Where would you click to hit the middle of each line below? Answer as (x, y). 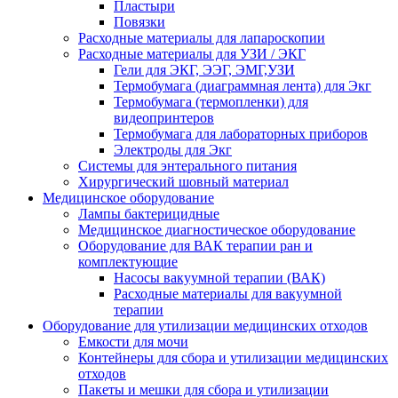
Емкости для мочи (133, 342)
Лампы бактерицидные (149, 214)
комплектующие (128, 262)
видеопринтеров (164, 118)
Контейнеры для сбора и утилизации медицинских (233, 358)
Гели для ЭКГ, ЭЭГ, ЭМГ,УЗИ (204, 70)
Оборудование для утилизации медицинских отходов (205, 326)
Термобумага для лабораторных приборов (241, 134)
